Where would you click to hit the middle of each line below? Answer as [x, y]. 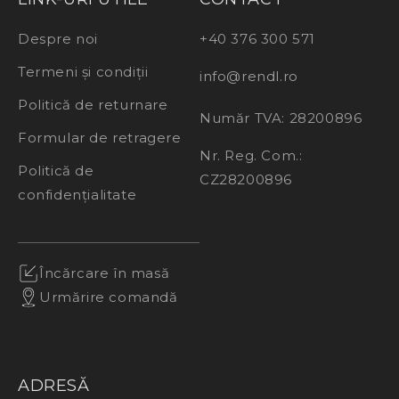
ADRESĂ [54, 386]
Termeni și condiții [83, 72]
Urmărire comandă [109, 297]
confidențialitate [77, 195]
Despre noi [58, 39]
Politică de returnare [93, 105]
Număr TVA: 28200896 [281, 118]
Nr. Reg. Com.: [251, 156]
